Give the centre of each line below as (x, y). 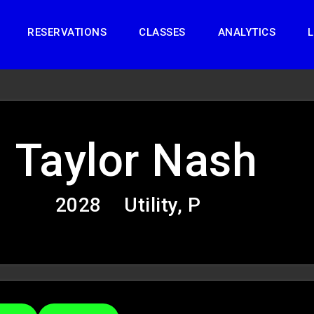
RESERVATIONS (67, 32)
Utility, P (163, 205)
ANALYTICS (246, 32)
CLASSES (162, 32)
